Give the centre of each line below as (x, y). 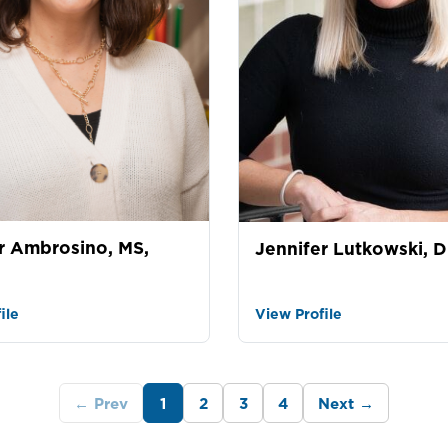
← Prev (101, 403)
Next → (346, 403)
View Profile (298, 314)
